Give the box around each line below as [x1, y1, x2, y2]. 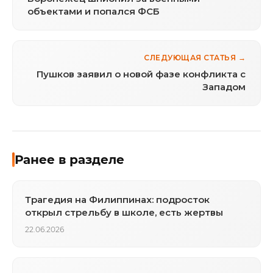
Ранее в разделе [15, 152, 124, 167]
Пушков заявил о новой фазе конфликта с [37, 68, 246, 80]
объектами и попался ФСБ [27, 5, 160, 17]
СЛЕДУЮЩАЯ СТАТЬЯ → [144, 52, 246, 62]
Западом [202, 80, 246, 93]
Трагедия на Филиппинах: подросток [25, 193, 210, 205]
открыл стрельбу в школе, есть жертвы [25, 206, 223, 218]
